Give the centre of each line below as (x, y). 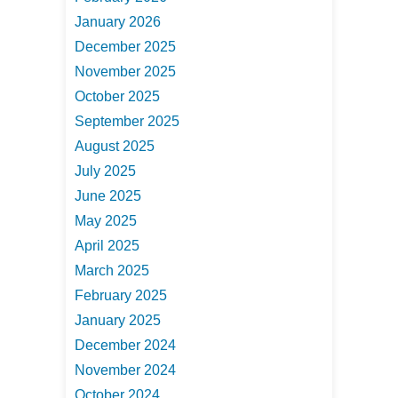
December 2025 (125, 46)
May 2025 (106, 220)
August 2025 (115, 146)
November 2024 (125, 370)
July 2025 (105, 171)
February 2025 (121, 295)
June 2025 (108, 195)
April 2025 (107, 245)
